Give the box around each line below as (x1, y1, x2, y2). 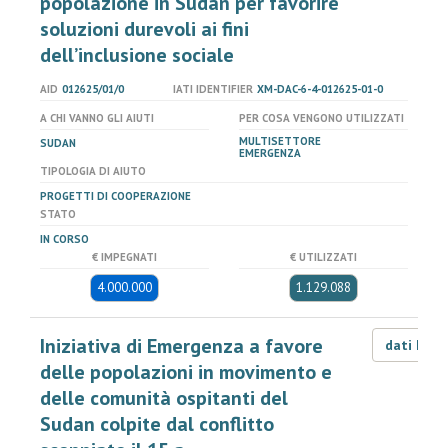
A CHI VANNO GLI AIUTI (40, 111, 154, 125)
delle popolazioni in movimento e (40, 359, 332, 385)
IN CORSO (40, 232, 89, 246)
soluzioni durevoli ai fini (40, 16, 249, 42)
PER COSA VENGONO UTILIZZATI (239, 111, 404, 125)
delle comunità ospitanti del (40, 385, 288, 411)
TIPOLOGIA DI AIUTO (40, 164, 146, 178)
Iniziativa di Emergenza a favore (40, 333, 323, 359)
